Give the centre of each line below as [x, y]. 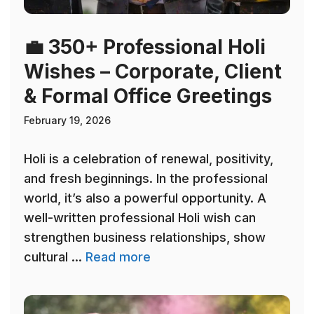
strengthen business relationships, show [145, 238]
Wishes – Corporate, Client [153, 72]
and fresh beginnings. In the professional [146, 179]
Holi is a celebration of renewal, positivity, [149, 159]
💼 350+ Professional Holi [145, 47]
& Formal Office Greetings [148, 96]
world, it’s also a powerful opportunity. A [145, 198]
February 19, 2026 [67, 121]
